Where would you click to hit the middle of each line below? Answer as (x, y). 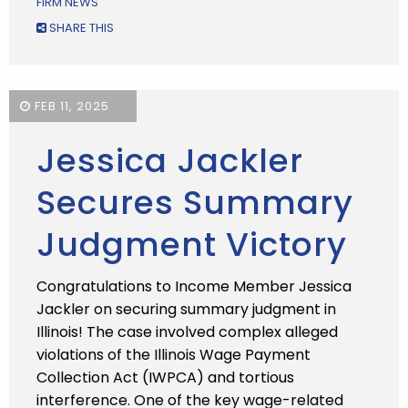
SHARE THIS (80, 28)
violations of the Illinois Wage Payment (173, 355)
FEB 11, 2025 (70, 106)
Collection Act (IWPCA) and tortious (165, 377)
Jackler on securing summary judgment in (186, 309)
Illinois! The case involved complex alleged (187, 332)
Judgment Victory (192, 245)
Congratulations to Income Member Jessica (194, 286)
